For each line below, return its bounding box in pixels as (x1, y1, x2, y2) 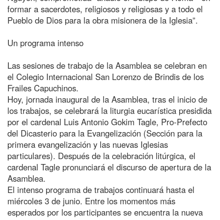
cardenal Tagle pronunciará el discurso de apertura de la (7, 161, 211, 173)
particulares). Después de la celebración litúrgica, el (7, 149, 195, 162)
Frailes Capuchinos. (7, 82, 79, 94)
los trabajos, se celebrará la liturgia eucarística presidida (7, 104, 212, 116)
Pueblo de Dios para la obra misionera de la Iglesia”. (7, 14, 198, 26)
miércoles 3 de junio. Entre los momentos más (7, 194, 175, 207)
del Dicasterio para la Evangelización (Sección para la (7, 127, 202, 139)
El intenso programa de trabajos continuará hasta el (7, 183, 194, 195)
